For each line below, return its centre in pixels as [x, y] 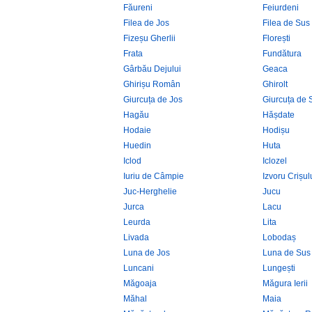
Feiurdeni [281, 8]
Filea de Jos [146, 23]
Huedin [137, 146]
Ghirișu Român [152, 84]
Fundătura [282, 54]
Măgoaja [140, 283]
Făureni [138, 8]
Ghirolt [275, 84]
